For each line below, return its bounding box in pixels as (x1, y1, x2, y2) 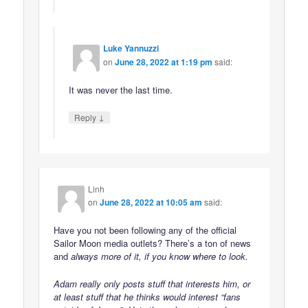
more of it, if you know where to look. (98, 249, 249, 263)
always (71, 249, 99, 263)
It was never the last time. (69, 83, 173, 97)
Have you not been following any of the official (54, 223, 237, 236)
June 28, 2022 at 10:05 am (100, 195, 203, 208)
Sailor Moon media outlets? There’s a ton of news (54, 236, 252, 250)
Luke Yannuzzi (103, 42, 159, 55)
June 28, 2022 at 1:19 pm (115, 56, 213, 69)
